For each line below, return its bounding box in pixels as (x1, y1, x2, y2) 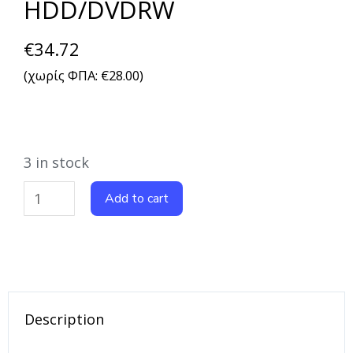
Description (24, 309, 104, 329)
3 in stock (24, 152, 89, 172)
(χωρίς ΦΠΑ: (24, 65, 101, 84)
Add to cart (105, 189, 169, 207)
